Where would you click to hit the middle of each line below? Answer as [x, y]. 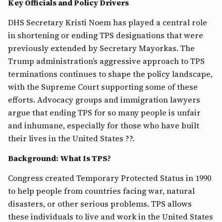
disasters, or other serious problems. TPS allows [100, 204]
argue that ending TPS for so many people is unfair [104, 112]
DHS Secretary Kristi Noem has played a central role [108, 22]
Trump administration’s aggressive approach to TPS [106, 61]
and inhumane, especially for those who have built [104, 125]
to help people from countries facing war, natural [101, 191]
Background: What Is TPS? [59, 158]
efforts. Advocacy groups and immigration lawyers [104, 100]
